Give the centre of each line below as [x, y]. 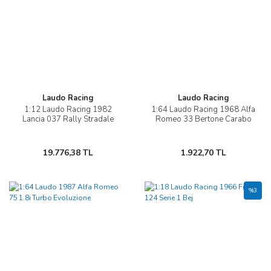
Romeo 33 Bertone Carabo [203, 119]
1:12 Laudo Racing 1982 [68, 110]
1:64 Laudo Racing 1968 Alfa [203, 110]
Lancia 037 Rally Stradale [68, 119]
